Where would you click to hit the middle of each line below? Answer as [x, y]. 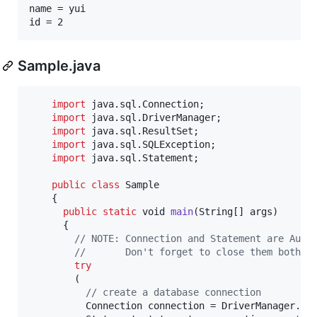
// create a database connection [173, 292]
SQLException [176, 144]
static [120, 211]
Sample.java [59, 65]
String [216, 211]
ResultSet [168, 131]
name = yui [57, 8]
